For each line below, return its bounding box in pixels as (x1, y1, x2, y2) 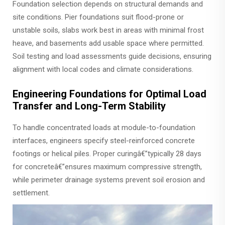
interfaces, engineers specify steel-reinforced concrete (13, 136, 195, 145)
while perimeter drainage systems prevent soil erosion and (13, 175, 205, 184)
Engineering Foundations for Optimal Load (13, 87, 206, 100)
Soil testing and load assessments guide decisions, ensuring (13, 51, 211, 61)
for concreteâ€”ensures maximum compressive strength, (13, 162, 202, 171)
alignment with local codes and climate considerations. (13, 64, 193, 74)
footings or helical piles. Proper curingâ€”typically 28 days (13, 149, 201, 158)
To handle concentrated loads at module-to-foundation (13, 123, 195, 132)
